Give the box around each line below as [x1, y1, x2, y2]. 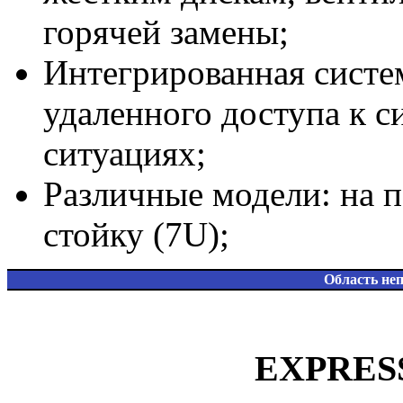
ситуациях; [43, 133, 206, 173]
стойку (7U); [43, 214, 229, 254]
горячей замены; [43, 12, 289, 51]
